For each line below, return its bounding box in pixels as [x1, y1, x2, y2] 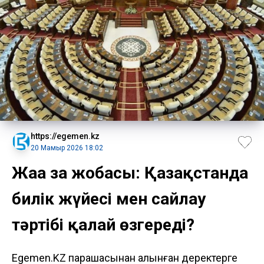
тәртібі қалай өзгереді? [12, 214, 194, 235]
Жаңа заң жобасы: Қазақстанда [12, 163, 248, 183]
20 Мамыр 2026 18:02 [31, 143, 103, 152]
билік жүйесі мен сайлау [12, 189, 206, 209]
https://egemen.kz [31, 131, 100, 141]
